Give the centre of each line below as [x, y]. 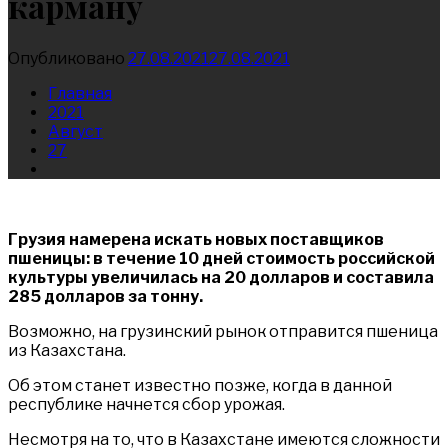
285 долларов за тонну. [105, 296]
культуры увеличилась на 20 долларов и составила [221, 277]
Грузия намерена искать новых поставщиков [196, 239]
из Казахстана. [67, 350]
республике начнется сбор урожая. [146, 404]
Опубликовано [68, 58]
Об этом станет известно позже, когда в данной [200, 385]
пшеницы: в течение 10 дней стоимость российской [221, 258]
